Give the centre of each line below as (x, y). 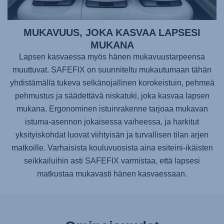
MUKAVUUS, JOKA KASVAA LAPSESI (112, 32)
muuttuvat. (32, 69)
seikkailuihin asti (54, 160)
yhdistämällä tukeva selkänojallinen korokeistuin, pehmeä (112, 82)
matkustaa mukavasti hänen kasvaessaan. (112, 173)
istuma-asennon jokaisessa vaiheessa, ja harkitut (112, 121)
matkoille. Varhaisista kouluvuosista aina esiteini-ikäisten (112, 147)
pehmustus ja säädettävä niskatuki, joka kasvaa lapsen (112, 95)
